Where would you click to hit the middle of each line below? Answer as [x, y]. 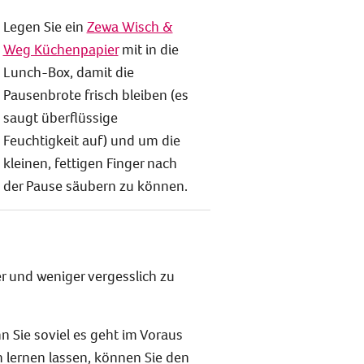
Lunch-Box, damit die [68, 71]
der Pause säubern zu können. [95, 185]
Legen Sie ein [45, 26]
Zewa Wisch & [130, 26]
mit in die [148, 49]
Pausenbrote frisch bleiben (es [95, 94]
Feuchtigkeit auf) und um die [91, 140]
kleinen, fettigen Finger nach [90, 162]
